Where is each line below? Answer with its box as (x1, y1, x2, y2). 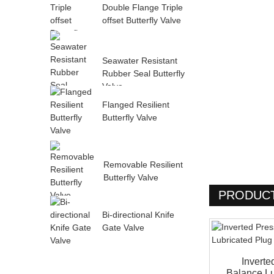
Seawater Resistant (102, 56, 177, 65)
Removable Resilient (103, 160, 183, 169)
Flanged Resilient (102, 100, 169, 109)
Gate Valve (102, 223, 144, 232)
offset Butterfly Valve (102, 15, 181, 25)
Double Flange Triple (102, 2, 183, 12)
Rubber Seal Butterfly (102, 68, 185, 78)
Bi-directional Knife (102, 210, 174, 220)
